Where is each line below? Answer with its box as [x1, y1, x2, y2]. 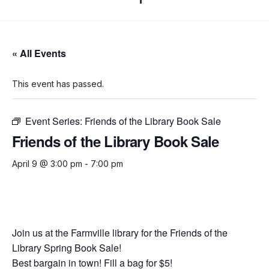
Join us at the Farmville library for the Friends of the [12, 226, 228, 240]
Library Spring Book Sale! [12, 241, 121, 255]
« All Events [12, 46, 66, 61]
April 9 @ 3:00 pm [12, 159, 82, 169]
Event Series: [25, 114, 85, 128]
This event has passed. [12, 79, 104, 89]
